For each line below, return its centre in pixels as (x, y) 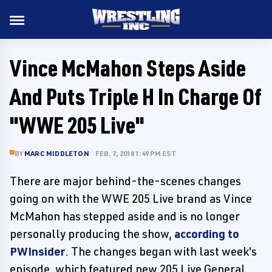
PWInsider (37, 251)
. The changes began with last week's (161, 251)
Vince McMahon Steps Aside (128, 68)
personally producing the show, (92, 234)
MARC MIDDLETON (57, 153)
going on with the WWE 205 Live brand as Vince (131, 199)
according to (207, 234)
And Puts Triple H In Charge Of (136, 96)
